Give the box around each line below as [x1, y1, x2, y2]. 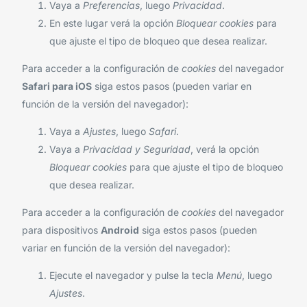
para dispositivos [22, 224, 101, 236]
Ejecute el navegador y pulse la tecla [49, 269, 217, 282]
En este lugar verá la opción [49, 17, 177, 29]
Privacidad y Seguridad [83, 143, 191, 156]
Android [101, 224, 140, 236]
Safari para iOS [22, 80, 93, 93]
